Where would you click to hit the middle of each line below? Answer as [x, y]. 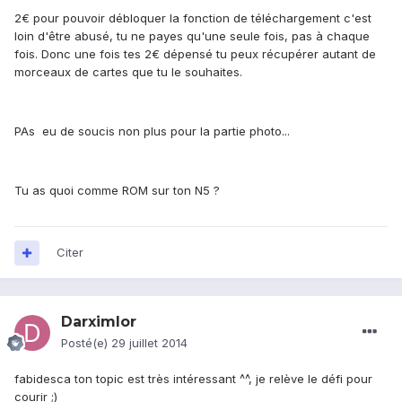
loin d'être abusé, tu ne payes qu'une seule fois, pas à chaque [192, 36]
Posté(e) [86, 343]
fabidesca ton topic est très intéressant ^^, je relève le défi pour [193, 379]
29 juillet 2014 [149, 343]
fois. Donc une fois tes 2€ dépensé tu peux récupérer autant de [195, 54]
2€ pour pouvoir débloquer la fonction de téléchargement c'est [193, 18]
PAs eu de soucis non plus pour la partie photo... [152, 131]
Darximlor [99, 322]
